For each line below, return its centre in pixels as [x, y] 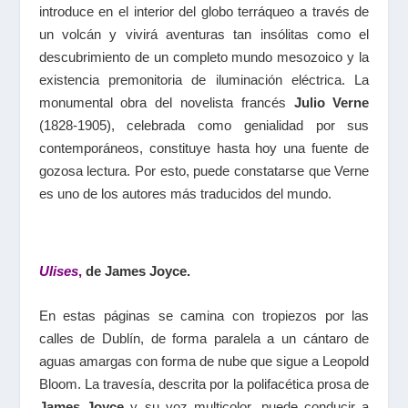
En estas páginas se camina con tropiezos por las [204, 315]
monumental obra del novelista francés [166, 102]
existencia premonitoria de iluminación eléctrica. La [204, 79]
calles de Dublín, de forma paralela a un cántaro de [204, 338]
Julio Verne [331, 102]
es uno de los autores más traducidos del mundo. [185, 193]
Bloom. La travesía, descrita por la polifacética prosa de [204, 383]
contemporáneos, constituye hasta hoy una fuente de [204, 148]
